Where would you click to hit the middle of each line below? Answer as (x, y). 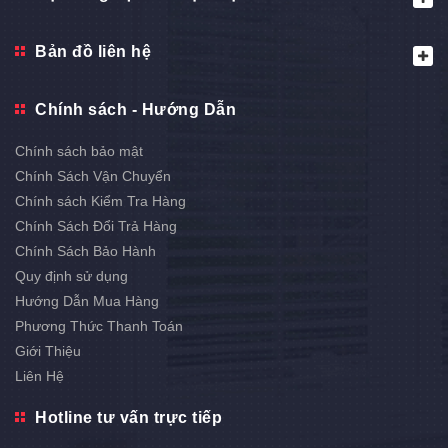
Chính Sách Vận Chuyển (93, 176)
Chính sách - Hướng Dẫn (135, 110)
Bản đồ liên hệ (93, 52)
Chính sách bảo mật (79, 151)
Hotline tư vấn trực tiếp (128, 418)
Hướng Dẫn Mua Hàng (87, 301)
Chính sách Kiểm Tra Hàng (100, 201)
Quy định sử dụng (71, 276)
